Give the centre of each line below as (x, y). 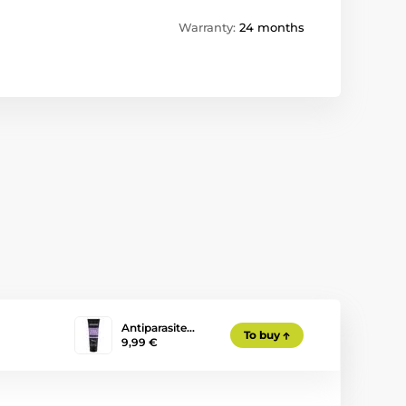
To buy (262, 335)
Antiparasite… (158, 328)
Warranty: (209, 27)
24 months (272, 27)
